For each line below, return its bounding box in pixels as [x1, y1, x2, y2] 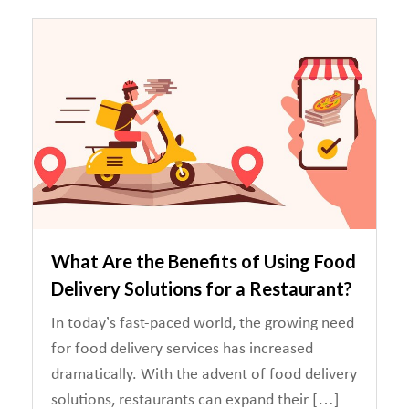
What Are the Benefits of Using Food [51, 250, 356, 272]
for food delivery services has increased [51, 341, 313, 358]
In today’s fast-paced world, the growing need [51, 315, 354, 332]
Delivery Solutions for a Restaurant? [51, 278, 352, 299]
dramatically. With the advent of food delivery [51, 366, 357, 383]
